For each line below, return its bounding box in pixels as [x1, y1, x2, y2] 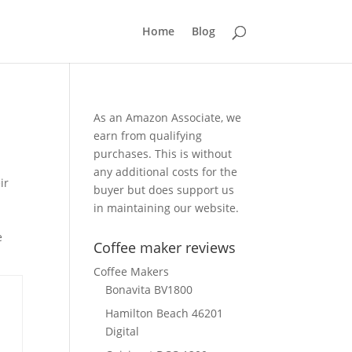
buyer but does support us [93, 182, 235, 197]
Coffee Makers [93, 264, 170, 279]
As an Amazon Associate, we [93, 110, 242, 125]
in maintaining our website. [93, 200, 240, 215]
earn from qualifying [93, 128, 203, 143]
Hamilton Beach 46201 [105, 306, 224, 321]
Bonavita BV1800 [105, 282, 193, 297]
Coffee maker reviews [93, 238, 236, 257]
